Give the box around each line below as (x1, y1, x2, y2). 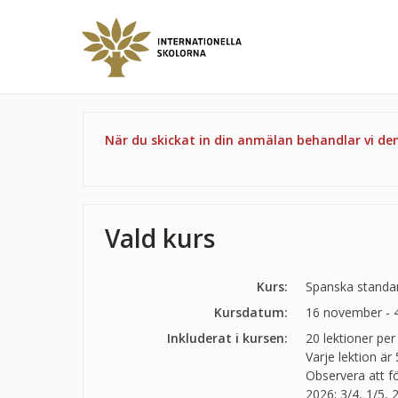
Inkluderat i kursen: (167, 329, 288, 346)
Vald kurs (104, 221, 215, 255)
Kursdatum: (214, 303, 288, 321)
